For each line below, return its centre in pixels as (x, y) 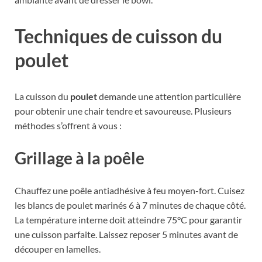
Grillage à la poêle (80, 158)
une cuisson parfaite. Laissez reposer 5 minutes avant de (126, 235)
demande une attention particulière (169, 96)
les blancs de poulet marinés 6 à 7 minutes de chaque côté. (130, 205)
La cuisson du (42, 96)
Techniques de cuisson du (118, 36)
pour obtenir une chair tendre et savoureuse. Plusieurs (123, 111)
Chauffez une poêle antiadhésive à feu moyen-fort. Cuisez (130, 191)
